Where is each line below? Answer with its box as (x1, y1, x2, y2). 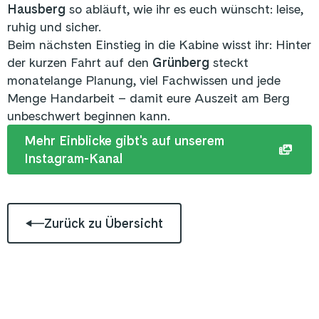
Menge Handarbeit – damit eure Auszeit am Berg (7, 90, 290, 106)
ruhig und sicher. (7, 19, 101, 35)
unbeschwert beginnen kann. (7, 108, 170, 124)
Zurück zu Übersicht (44, 216, 163, 231)
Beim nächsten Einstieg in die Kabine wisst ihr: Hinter (7, 37, 311, 53)
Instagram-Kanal (24, 151, 122, 167)
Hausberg (7, 1, 66, 17)
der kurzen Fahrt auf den (7, 55, 152, 70)
